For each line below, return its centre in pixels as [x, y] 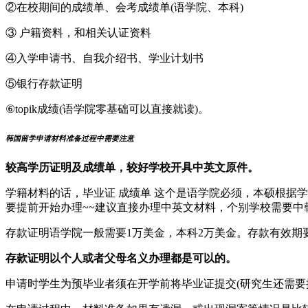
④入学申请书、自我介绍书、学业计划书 [104, 58]
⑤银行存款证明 [44, 83]
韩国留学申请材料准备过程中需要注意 [70, 138]
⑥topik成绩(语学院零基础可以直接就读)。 [107, 109]
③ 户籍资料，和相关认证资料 [78, 32]
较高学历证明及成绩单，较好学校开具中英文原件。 [132, 167]
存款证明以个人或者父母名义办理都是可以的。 [121, 258]
